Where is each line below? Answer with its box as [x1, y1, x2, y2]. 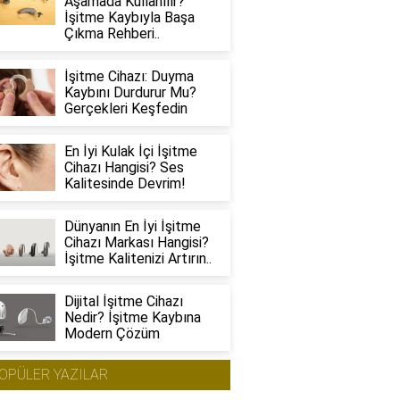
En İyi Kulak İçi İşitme [63, 143, 197, 160]
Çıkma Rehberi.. [63, 25, 160, 42]
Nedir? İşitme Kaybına [63, 309, 201, 326]
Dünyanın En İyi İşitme [63, 218, 201, 235]
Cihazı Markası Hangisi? [63, 234, 209, 251]
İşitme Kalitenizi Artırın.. [63, 250, 212, 267]
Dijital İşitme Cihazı [63, 293, 183, 310]
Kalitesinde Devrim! [63, 175, 186, 192]
